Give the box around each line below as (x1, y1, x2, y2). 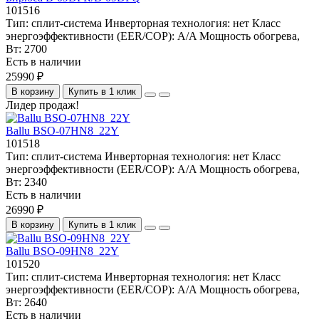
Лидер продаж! (6, 98, 79, 111)
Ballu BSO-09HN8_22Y (6, 244, 119, 257)
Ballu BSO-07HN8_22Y (6, 124, 119, 137)
